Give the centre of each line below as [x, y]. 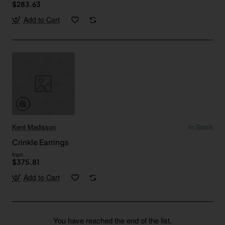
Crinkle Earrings [40, 142]
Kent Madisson [34, 127]
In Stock [201, 127]
